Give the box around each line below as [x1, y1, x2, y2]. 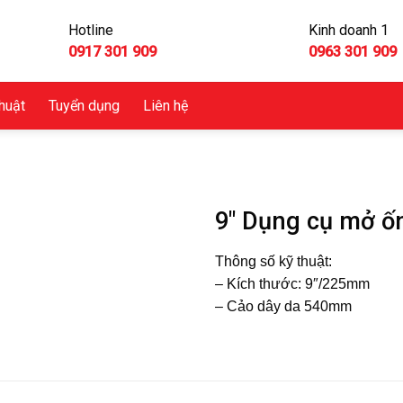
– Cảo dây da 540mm [215, 298, 352, 314]
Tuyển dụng [49, 96, 121, 114]
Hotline [68, 21, 113, 39]
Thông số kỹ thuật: [215, 253, 332, 269]
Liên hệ [143, 96, 189, 114]
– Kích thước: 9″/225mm [215, 275, 373, 291]
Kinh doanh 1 [308, 21, 389, 39]
